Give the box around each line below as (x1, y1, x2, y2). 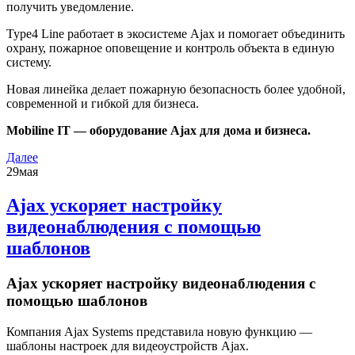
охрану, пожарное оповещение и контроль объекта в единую (6, 41, 334, 55)
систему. (6, 55, 52, 70)
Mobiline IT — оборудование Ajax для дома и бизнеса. (6, 124, 311, 138)
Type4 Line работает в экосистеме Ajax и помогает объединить (6, 27, 345, 41)
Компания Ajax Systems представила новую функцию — (6, 324, 312, 338)
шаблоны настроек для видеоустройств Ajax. (6, 338, 249, 353)
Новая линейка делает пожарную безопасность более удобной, (6, 82, 345, 97)
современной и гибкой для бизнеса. (6, 97, 199, 111)
